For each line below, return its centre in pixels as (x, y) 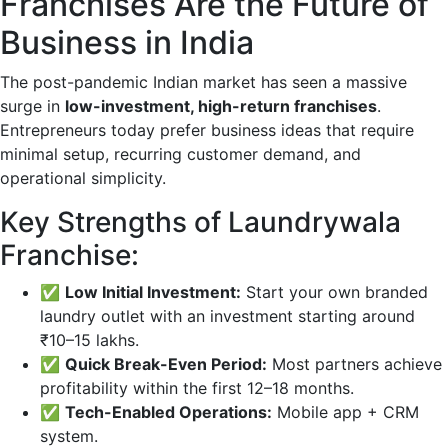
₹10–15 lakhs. (89, 340)
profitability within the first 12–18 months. (197, 388)
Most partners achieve (354, 364)
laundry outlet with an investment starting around (227, 316)
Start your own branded (334, 292)
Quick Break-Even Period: (166, 364)
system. (69, 436)
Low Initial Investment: (153, 292)
